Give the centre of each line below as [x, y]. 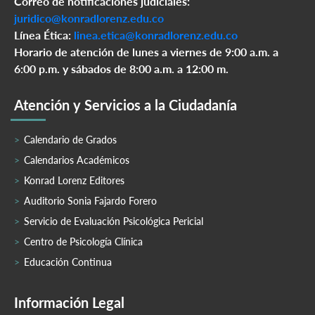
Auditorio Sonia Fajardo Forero [90, 201]
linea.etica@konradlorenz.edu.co [156, 35]
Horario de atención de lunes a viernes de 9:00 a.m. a [146, 52]
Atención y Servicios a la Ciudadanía [126, 105]
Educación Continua [68, 262]
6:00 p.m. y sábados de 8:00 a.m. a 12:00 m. [121, 69]
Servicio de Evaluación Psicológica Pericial [114, 221]
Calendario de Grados [70, 140]
